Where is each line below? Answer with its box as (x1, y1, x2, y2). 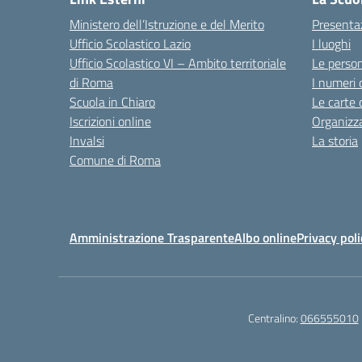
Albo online (234, 228, 297, 247)
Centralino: (247, 309, 301, 326)
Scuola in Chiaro (69, 92, 155, 112)
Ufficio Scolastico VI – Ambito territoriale (69, 53, 286, 73)
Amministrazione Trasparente (69, 228, 234, 247)
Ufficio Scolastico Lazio (69, 34, 191, 53)
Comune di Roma (69, 150, 161, 170)
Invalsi (69, 131, 104, 150)
